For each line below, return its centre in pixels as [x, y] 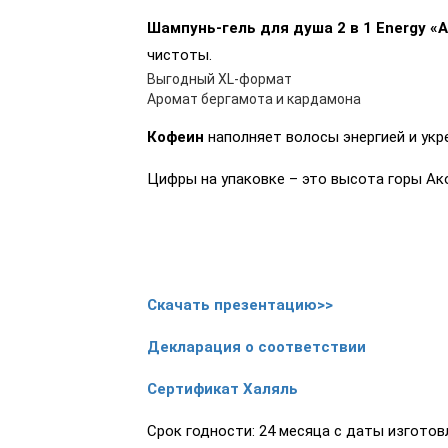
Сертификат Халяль [222, 389]
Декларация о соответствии [256, 347]
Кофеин [175, 137]
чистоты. [179, 55]
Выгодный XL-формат [219, 79]
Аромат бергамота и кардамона [253, 99]
